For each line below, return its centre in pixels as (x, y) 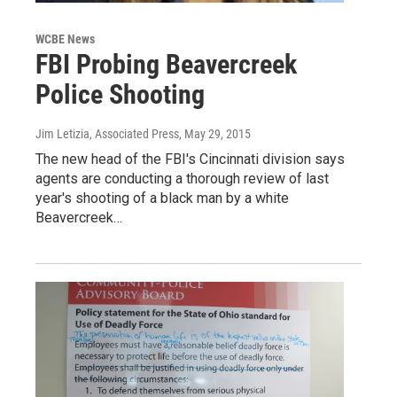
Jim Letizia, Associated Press (107, 134)
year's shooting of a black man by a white (162, 198)
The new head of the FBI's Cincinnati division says (190, 160)
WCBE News (65, 39)
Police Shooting (120, 95)
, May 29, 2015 (215, 134)
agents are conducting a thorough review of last (182, 179)
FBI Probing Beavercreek (166, 65)
